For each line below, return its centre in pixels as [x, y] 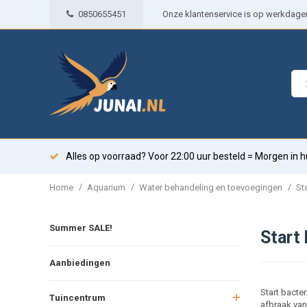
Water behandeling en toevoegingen [211, 187]
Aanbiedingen [80, 262]
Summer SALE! [81, 228]
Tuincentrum [77, 297]
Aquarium [106, 187]
